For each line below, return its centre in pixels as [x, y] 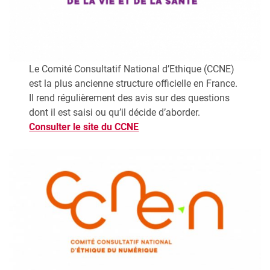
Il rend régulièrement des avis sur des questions [130, 98]
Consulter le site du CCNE [84, 127]
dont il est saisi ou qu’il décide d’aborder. [115, 113]
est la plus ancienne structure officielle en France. [133, 84]
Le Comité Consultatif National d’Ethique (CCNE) [132, 69]
